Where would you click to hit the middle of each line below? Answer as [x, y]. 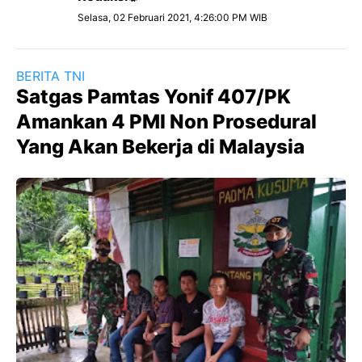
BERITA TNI [51, 76]
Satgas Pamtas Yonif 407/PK [154, 97]
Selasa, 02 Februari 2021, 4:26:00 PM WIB [173, 17]
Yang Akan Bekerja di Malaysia [160, 147]
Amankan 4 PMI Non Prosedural [166, 122]
